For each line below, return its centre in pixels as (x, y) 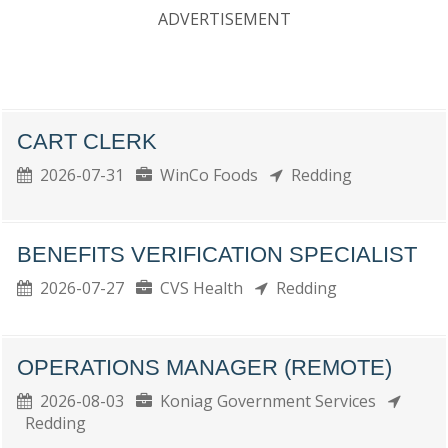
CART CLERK (87, 141)
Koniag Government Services (270, 401)
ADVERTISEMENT (224, 19)
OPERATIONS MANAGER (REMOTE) (204, 367)
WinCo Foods (211, 175)
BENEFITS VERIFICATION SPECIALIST (217, 254)
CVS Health (203, 288)
